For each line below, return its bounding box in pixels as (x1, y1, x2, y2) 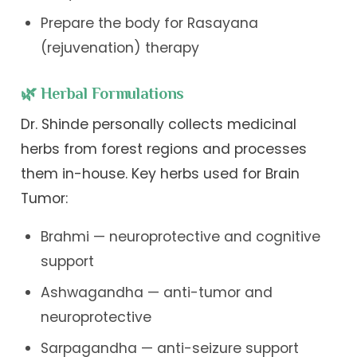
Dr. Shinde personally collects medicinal (21, 114, 297, 134)
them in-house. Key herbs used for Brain (21, 163, 300, 183)
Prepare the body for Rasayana (40, 13, 258, 33)
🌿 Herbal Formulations (21, 84, 184, 103)
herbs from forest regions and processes (21, 139, 308, 159)
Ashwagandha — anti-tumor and (40, 283, 273, 303)
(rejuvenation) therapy (40, 37, 199, 57)
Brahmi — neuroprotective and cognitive (40, 227, 320, 247)
